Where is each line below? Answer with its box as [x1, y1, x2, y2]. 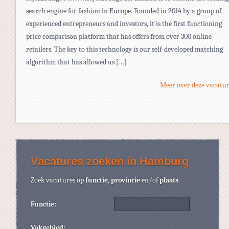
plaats [159, 175, 178, 185]
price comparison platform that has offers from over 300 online [26, 32, 212, 41]
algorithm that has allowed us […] [26, 57, 127, 66]
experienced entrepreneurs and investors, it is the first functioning [26, 19, 222, 28]
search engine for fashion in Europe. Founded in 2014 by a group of [26, 6, 221, 15]
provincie [111, 175, 140, 185]
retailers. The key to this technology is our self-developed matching [26, 44, 223, 54]
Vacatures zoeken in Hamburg [31, 154, 189, 168]
